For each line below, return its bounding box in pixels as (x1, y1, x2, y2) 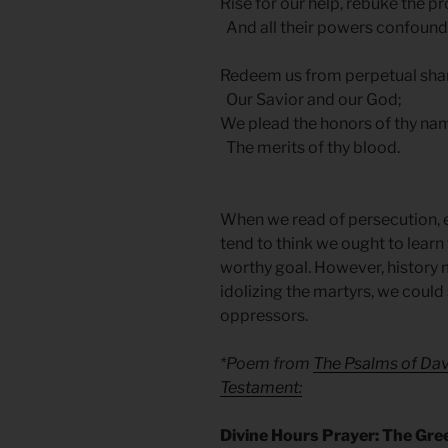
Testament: (220, 378, 302, 398)
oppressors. (220, 306, 308, 326)
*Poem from (220, 354, 313, 374)
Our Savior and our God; (220, 90, 402, 110)
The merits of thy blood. (220, 138, 400, 158)
